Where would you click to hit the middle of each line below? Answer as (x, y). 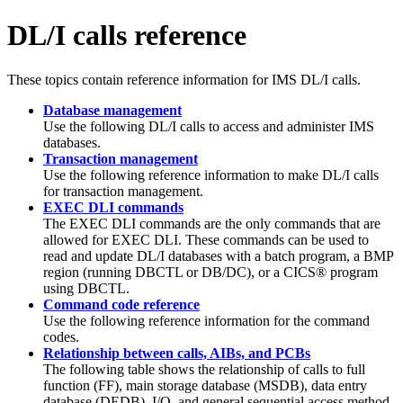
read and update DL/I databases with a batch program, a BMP (218, 255)
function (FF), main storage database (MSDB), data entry (205, 385)
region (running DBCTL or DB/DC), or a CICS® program (210, 272)
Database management (112, 110)
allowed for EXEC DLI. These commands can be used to (206, 239)
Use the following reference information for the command (206, 320)
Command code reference (121, 304)
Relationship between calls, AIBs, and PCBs (177, 353)
